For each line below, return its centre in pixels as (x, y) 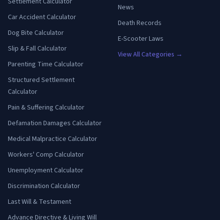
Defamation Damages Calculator (55, 123)
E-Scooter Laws (141, 39)
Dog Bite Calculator (36, 33)
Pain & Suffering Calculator (46, 108)
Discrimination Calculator (44, 186)
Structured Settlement (41, 80)
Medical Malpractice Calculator (53, 139)
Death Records (140, 23)
